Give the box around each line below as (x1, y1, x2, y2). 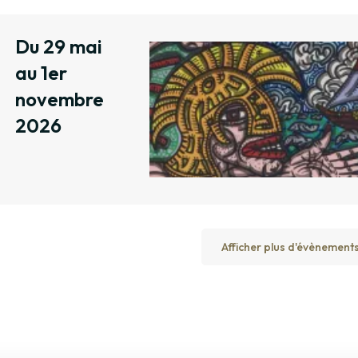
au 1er (15, 61, 67, 86)
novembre (15, 87, 104, 112)
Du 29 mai (15, 34, 102, 59)
